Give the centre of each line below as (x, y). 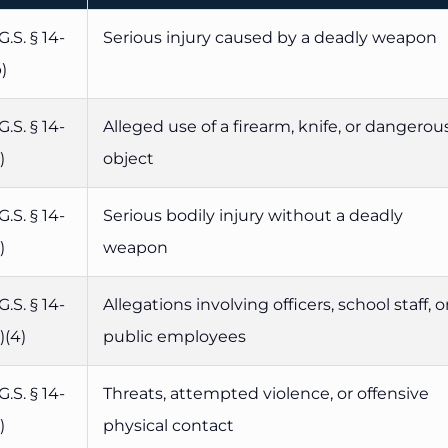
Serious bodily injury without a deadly (253, 216)
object (128, 159)
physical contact (168, 426)
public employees (174, 337)
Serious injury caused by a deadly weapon (270, 38)
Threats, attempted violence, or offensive (266, 394)
